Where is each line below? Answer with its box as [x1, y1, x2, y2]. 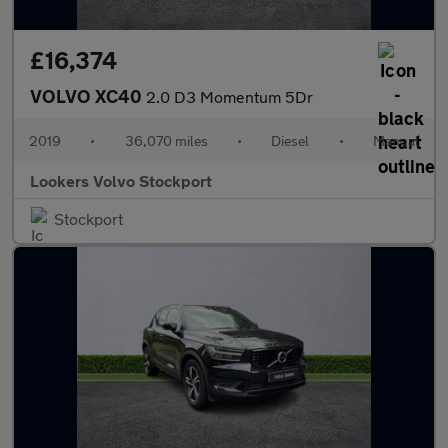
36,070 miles [124, 132, 208, 150]
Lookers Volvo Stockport [30, 171, 212, 191]
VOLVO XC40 [30, 85, 146, 108]
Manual [372, 132, 419, 150]
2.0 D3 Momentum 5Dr [146, 87, 313, 107]
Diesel [271, 132, 310, 150]
